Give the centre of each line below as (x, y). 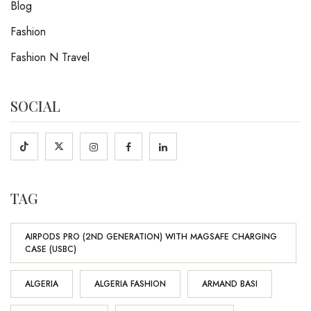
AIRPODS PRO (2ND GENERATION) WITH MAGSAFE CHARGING (151, 237)
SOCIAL (35, 106)
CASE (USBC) (51, 249)
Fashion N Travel (50, 57)
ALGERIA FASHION (130, 284)
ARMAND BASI (230, 284)
